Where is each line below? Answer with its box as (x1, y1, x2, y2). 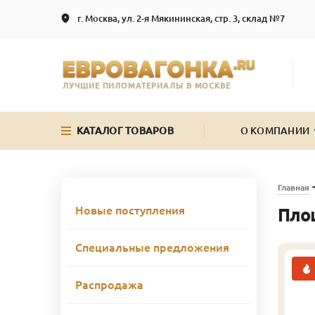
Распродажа (75, 278, 143, 291)
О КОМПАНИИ (240, 124, 310, 136)
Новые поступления (75, 203, 185, 217)
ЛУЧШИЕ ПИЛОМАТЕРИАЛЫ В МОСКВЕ (63, 81, 231, 90)
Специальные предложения (75, 240, 229, 254)
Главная (277, 182, 309, 192)
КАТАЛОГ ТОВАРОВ (76, 124, 174, 136)
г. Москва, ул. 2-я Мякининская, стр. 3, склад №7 (77, 13, 285, 23)
